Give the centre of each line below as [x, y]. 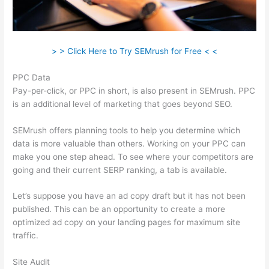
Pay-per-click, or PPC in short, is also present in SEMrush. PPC [134, 90]
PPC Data [32, 77]
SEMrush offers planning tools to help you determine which [127, 130]
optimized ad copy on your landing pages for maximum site [127, 222]
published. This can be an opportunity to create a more [119, 209]
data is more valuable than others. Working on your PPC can [129, 143]
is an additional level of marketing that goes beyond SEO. [123, 104]
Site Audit [32, 262]
